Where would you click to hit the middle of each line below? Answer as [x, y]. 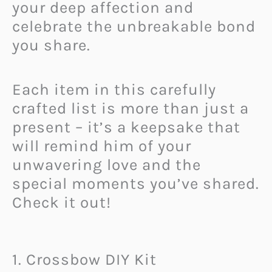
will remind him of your [102, 146]
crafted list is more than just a [131, 108]
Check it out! [62, 202]
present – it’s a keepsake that [126, 127]
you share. [51, 45]
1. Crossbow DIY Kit [84, 260]
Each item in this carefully [114, 89]
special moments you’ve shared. [136, 183]
